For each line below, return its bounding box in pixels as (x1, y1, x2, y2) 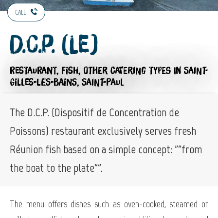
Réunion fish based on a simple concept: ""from (10, 142, 202, 156)
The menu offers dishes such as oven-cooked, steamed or (10, 198, 208, 210)
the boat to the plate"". (10, 160, 102, 175)
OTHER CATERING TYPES (83, 66, 171, 76)
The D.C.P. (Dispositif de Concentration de (10, 105, 179, 119)
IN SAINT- (174, 66, 208, 76)
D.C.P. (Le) (10, 33, 98, 58)
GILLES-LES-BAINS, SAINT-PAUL (10, 77, 124, 88)
